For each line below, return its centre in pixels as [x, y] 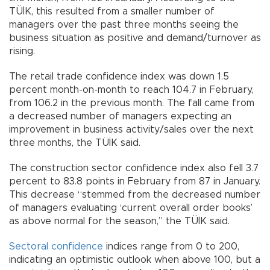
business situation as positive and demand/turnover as [135, 38]
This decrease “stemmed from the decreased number [135, 195]
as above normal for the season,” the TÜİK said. [119, 221]
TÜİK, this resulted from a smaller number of [112, 12]
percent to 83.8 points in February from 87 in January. [135, 182]
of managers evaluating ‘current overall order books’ [131, 208]
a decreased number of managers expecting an [120, 117]
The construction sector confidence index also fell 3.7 [134, 168]
